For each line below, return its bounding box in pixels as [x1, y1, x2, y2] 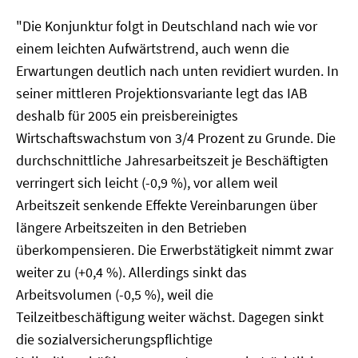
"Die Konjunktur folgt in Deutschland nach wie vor [16, 17, 317, 35]
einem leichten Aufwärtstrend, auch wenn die [16, 39, 289, 58]
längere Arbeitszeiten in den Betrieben [16, 218, 247, 237]
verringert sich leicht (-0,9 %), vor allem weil [16, 173, 278, 192]
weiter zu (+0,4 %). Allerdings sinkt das [16, 263, 247, 281]
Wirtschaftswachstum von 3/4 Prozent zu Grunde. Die [16, 129, 336, 147]
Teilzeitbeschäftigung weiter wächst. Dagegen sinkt [16, 308, 324, 326]
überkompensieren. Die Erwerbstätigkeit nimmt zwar [16, 241, 333, 259]
